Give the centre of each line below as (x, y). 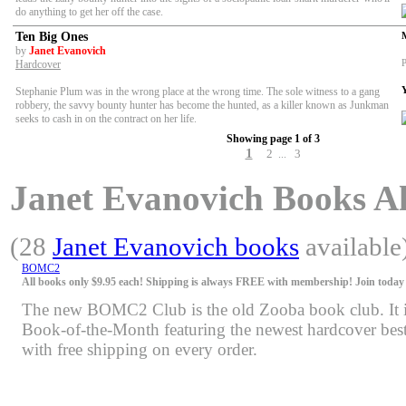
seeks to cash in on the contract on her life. (106, 119)
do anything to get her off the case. (89, 12)
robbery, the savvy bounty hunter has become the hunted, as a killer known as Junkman (202, 106)
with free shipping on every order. (140, 349)
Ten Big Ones (52, 37)
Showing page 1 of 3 (273, 139)
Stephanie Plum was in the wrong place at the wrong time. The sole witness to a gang (198, 92)
